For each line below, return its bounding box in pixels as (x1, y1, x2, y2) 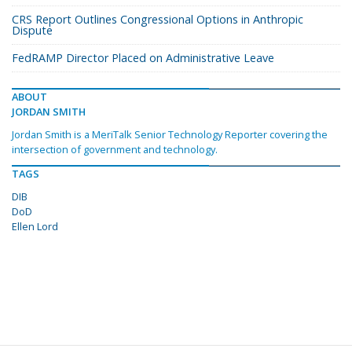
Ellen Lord (12, 219, 58, 234)
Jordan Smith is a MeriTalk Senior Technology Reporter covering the (12, 127, 328, 142)
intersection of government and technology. (12, 142, 218, 157)
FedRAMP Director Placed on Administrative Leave (12, 50, 274, 66)
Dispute (12, 23, 53, 38)
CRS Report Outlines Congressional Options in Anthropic (12, 12, 303, 27)
